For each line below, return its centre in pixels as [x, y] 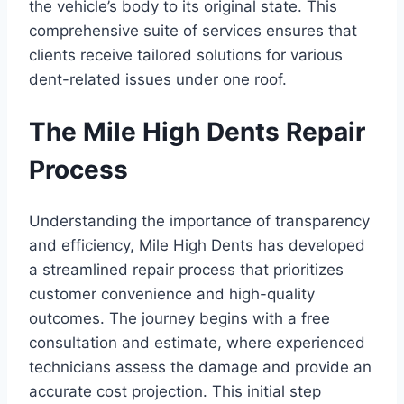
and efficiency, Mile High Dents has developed [197, 246]
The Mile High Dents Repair [197, 132]
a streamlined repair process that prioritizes [186, 270]
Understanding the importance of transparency [199, 221]
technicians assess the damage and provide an [200, 367]
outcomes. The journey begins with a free [179, 319]
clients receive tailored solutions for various [186, 55]
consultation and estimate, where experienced [197, 343]
